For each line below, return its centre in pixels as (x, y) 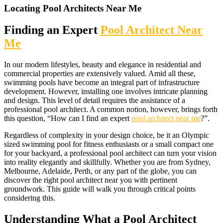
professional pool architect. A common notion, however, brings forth (111, 110)
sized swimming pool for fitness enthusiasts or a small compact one (109, 144)
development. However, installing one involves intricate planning (106, 92)
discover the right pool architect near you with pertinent (91, 180)
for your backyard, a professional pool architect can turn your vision (110, 153)
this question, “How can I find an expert (68, 118)
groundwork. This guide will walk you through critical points (100, 189)
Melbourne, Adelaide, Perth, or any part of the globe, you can (100, 171)
